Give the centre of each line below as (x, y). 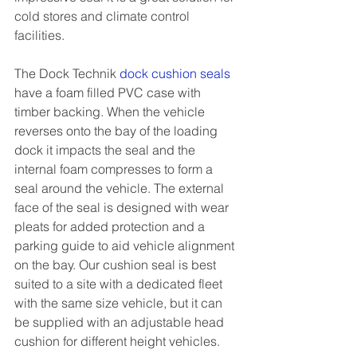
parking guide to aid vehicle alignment (126, 245)
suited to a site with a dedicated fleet (120, 284)
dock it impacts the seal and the (106, 150)
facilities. (39, 35)
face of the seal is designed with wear (123, 207)
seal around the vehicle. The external (121, 188)
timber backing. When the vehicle (111, 112)
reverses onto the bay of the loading (118, 131)
